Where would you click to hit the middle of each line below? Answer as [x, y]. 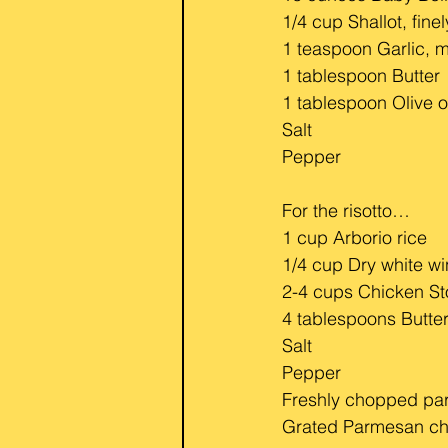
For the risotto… [346, 210]
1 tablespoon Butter [361, 75]
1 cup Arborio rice [354, 237]
